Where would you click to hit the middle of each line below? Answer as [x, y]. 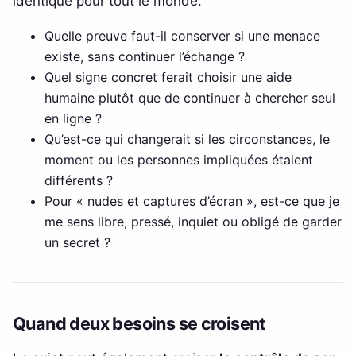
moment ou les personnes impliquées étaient [179, 159]
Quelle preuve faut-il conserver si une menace [182, 35]
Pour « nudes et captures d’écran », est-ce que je [192, 201]
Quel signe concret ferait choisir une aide [168, 77]
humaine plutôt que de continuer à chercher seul [190, 97]
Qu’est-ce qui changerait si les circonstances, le [187, 139]
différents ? [79, 180]
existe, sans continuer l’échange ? [145, 56]
